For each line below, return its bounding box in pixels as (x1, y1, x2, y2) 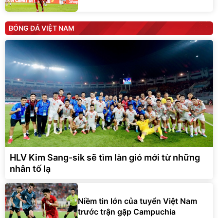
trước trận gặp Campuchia (78, 206, 176, 217)
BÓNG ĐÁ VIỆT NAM (9, 24, 74, 33)
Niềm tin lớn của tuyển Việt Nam (78, 196, 197, 206)
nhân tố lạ (10, 163, 51, 174)
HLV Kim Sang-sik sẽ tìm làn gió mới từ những (10, 152, 200, 163)
